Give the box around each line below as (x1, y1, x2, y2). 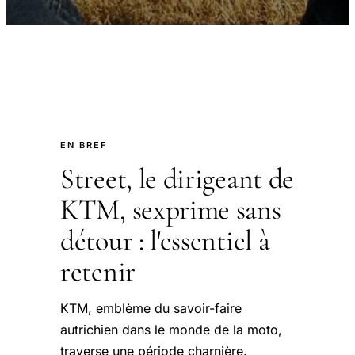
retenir (60, 254, 136, 288)
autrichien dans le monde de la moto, (60, 322, 282, 338)
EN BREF (60, 139, 107, 151)
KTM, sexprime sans (60, 193, 281, 227)
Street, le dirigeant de (60, 162, 295, 196)
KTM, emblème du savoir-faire (60, 300, 242, 316)
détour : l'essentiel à (60, 223, 270, 258)
